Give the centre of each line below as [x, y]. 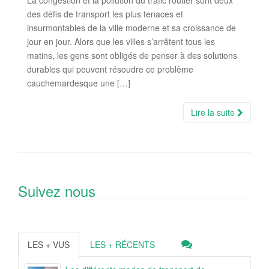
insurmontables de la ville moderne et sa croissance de [131, 28]
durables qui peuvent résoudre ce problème [110, 69]
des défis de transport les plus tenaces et [105, 14]
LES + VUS [49, 245]
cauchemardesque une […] [79, 83]
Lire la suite [214, 113]
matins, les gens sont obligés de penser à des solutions [132, 56]
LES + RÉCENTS [122, 245]
